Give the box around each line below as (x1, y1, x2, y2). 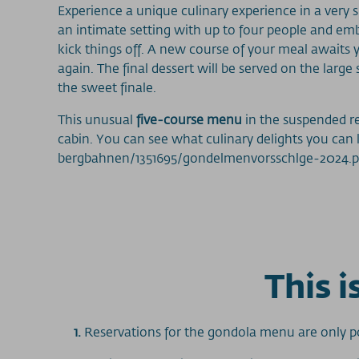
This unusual (58, 111, 136, 128)
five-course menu (136, 111, 242, 128)
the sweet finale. (58, 79, 156, 96)
